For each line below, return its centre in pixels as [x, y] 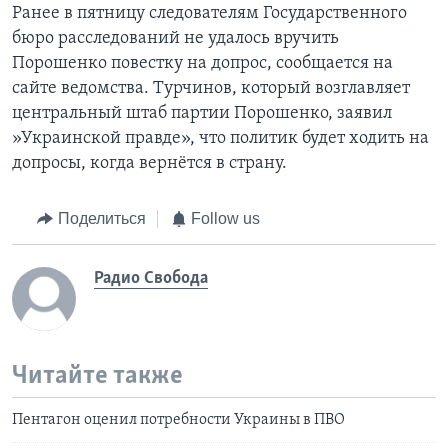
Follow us [225, 219]
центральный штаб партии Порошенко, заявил [202, 114]
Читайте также [97, 376]
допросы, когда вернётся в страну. [149, 164]
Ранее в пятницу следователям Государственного [209, 14]
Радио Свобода [151, 278]
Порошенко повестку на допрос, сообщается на [202, 64]
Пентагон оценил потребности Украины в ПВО [178, 420]
